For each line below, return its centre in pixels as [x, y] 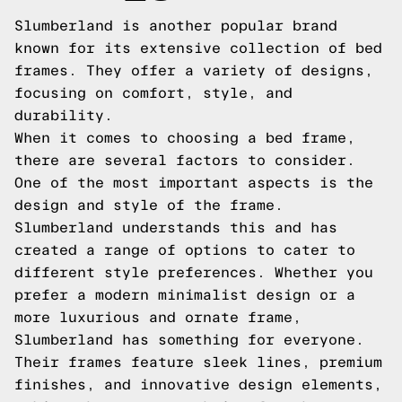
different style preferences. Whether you [194, 272]
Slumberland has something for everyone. [189, 340]
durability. [64, 115]
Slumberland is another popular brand [176, 26]
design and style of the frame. [149, 205]
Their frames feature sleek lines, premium [198, 362]
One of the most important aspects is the [194, 183]
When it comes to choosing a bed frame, [185, 138]
